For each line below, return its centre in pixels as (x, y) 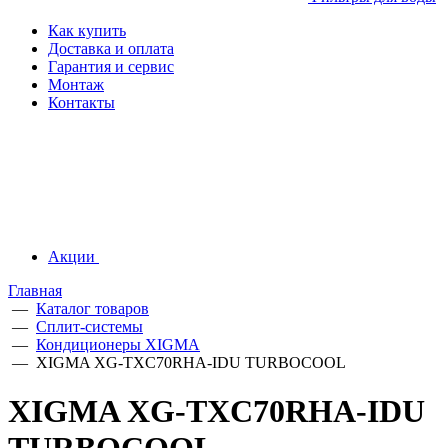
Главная (35, 290)
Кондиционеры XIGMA (118, 344)
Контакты (81, 102)
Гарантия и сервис (111, 66)
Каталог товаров (92, 308)
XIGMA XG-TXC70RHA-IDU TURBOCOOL (191, 362)
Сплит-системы (89, 326)
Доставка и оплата (111, 48)
